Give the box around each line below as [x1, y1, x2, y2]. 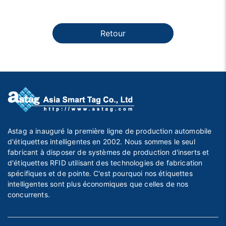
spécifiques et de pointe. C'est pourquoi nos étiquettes [8, 168, 193, 178]
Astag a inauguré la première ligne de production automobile [8, 126, 212, 135]
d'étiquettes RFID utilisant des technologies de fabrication [8, 158, 203, 167]
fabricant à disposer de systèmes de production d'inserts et [8, 147, 209, 156]
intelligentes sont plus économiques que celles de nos [8, 179, 189, 188]
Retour [100, 28, 126, 38]
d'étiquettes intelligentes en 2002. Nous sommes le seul [8, 137, 195, 146]
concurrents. [8, 190, 50, 199]
